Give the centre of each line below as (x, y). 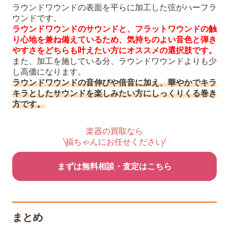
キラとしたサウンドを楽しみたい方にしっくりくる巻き (114, 94)
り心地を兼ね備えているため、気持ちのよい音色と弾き (114, 40)
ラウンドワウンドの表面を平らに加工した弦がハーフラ (114, 8)
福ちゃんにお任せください (114, 142)
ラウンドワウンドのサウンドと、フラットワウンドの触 (114, 29)
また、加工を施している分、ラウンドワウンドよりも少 (114, 61)
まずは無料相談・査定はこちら (114, 167)
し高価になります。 (49, 72)
